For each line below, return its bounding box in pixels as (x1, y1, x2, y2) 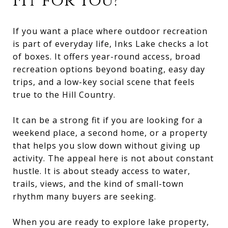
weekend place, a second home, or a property (13, 127, 208, 138)
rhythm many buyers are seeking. (13, 190, 156, 202)
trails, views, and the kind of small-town (13, 178, 184, 189)
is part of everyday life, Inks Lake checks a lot (13, 38, 209, 49)
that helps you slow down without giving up (13, 139, 201, 151)
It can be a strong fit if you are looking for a (13, 114, 203, 126)
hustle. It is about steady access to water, (13, 165, 190, 177)
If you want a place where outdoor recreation (13, 25, 208, 37)
